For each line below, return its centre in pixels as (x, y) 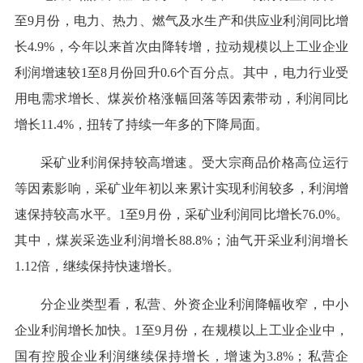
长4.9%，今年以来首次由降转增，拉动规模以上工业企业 (181, 47)
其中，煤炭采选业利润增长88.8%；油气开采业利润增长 (181, 241)
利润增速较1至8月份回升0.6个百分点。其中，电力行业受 (181, 73)
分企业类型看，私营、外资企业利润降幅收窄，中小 (194, 305)
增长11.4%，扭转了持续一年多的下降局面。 (141, 125)
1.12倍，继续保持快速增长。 (97, 267)
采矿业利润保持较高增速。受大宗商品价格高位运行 (194, 163)
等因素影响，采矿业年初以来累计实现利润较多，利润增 (181, 189)
